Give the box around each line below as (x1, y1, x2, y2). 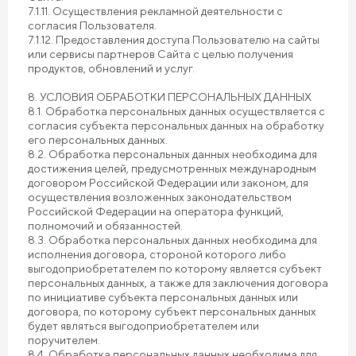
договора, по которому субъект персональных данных (28, 305, 316, 318)
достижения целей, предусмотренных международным (28, 162, 316, 175)
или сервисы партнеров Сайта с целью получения (28, 48, 293, 60)
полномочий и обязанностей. (28, 219, 183, 232)
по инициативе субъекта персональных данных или (28, 291, 298, 304)
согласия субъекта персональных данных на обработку (28, 119, 324, 132)
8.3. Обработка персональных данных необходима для (28, 234, 317, 246)
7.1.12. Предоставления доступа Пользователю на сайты (28, 33, 319, 46)
